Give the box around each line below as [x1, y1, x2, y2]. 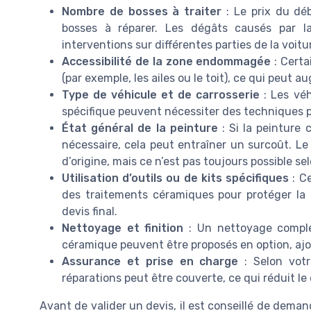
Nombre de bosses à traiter [62, 4, 222, 18]
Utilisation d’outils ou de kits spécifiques [62, 171, 289, 185]
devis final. [62, 204, 117, 218]
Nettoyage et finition [62, 221, 184, 235]
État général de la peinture [62, 121, 218, 135]
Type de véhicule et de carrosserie [62, 87, 260, 101]
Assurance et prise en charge [62, 254, 239, 268]
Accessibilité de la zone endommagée [62, 54, 271, 68]
